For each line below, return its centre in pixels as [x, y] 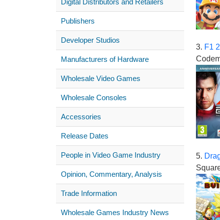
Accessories [81, 117]
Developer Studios [90, 40]
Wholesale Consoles [94, 98]
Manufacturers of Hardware [105, 59]
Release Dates [85, 136]
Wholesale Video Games [101, 79]
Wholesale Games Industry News [115, 213]
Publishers [78, 21]
